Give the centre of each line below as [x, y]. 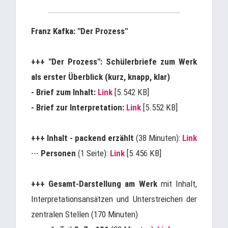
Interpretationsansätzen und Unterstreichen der [114, 199]
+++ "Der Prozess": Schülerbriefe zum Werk [114, 62]
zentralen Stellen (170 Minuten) [84, 214]
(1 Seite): [93, 153]
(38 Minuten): [158, 138]
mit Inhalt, [177, 184]
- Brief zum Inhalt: [64, 92]
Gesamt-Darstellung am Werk [103, 184]
